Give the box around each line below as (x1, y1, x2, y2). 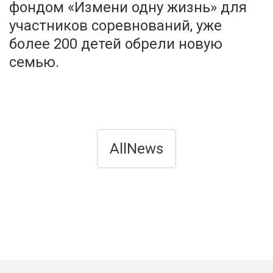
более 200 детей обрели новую (9, 35, 222, 52)
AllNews (110, 140, 163, 157)
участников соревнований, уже (9, 17, 222, 34)
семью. (9, 54, 59, 71)
